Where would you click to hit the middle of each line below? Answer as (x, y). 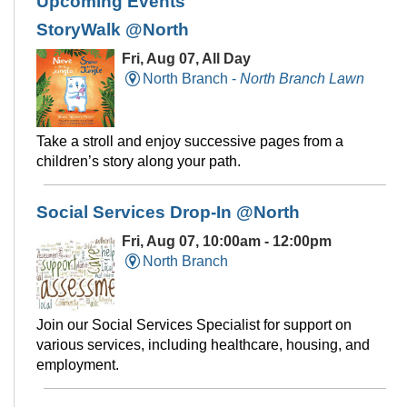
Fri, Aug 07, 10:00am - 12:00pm (227, 242)
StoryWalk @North (113, 29)
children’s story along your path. (139, 162)
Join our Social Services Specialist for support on (194, 324)
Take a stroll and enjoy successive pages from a (190, 142)
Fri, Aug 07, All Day (187, 58)
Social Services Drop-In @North (168, 213)
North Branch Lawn (302, 78)
